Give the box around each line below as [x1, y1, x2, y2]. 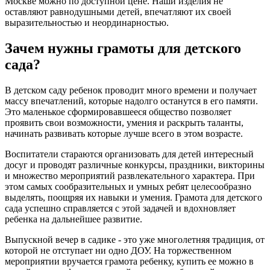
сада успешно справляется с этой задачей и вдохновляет [5, 203, 236, 214]
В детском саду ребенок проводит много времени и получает [5, 85, 257, 96]
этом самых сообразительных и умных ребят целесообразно [5, 181, 251, 192]
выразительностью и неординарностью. [5, 17, 169, 28]
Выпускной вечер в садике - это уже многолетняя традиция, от [5, 234, 265, 245]
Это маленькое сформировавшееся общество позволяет [5, 107, 231, 118]
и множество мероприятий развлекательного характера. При [5, 171, 255, 181]
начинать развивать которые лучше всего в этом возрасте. [5, 128, 243, 139]
